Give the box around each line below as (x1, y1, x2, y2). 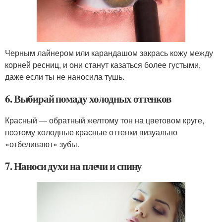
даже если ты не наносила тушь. (5, 71, 124, 83)
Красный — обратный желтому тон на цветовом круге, (5, 114, 204, 126)
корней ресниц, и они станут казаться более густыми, (5, 59, 201, 71)
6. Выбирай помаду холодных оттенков (5, 91, 171, 107)
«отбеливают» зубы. (5, 138, 79, 150)
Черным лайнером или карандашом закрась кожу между (5, 47, 213, 59)
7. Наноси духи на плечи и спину (5, 159, 142, 174)
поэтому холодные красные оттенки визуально (5, 126, 177, 138)
